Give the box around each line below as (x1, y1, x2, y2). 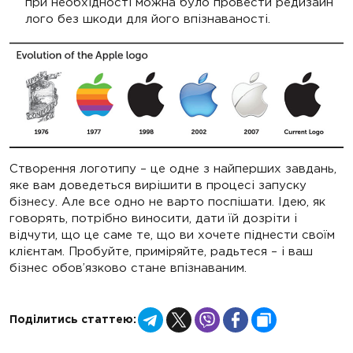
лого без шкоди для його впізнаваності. (25, 11, 270, 25)
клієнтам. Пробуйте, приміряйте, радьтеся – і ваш (9, 243, 313, 258)
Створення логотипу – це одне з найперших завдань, (9, 161, 336, 175)
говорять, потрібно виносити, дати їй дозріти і (9, 210, 297, 225)
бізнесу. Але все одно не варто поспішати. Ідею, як (9, 194, 325, 208)
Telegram (163, 306, 217, 320)
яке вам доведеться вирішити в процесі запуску (9, 177, 307, 191)
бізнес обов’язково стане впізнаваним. (9, 260, 247, 274)
